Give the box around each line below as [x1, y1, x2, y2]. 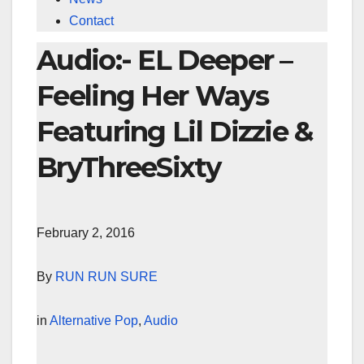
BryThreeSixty [37, 150, 220, 185]
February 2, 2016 [37, 225, 135, 240]
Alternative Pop [50, 313, 138, 327]
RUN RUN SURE [55, 269, 158, 284]
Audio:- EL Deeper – [37, 43, 292, 78]
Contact [69, 14, 114, 28]
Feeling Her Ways [37, 79, 268, 114]
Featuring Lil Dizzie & [37, 115, 313, 149]
